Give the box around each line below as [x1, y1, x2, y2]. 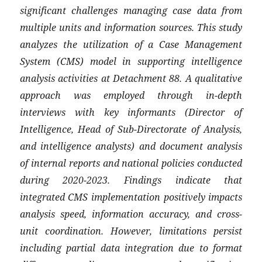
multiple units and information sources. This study [19, 20, 243, 34]
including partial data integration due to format [19, 240, 243, 254]
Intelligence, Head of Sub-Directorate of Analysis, [19, 122, 243, 136]
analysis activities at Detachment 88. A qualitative [19, 71, 243, 85]
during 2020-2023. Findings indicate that [19, 173, 243, 187]
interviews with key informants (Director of [19, 105, 243, 119]
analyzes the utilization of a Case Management [19, 37, 243, 51]
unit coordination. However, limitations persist [19, 223, 243, 237]
